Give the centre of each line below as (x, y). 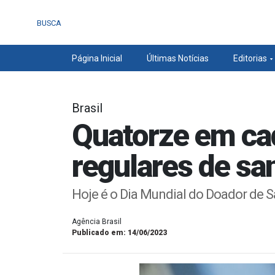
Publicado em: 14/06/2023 (119, 233)
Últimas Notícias (177, 58)
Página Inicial (97, 58)
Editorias (250, 58)
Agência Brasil (97, 222)
